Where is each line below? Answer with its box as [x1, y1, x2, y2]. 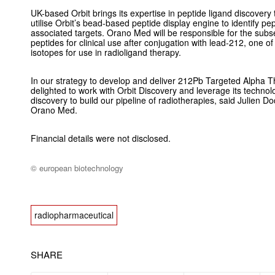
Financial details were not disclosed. [31, 132, 171, 145]
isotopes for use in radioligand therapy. [31, 46, 181, 59]
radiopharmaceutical [34, 209, 114, 222]
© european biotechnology [31, 162, 123, 174]
